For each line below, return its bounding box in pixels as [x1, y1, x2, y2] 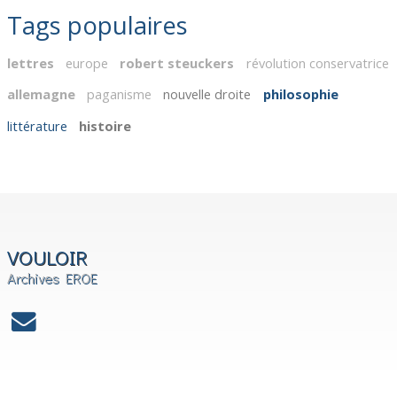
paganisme [87, 85, 152, 104]
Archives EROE [7, 268, 98, 287]
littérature [7, 116, 68, 135]
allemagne [7, 85, 76, 104]
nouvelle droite [163, 85, 252, 104]
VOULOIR [7, 243, 89, 270]
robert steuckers [120, 54, 235, 73]
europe [66, 54, 109, 73]
